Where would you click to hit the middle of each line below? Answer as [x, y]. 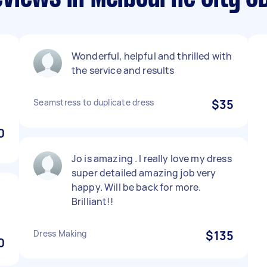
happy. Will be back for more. [136, 187]
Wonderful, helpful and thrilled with [152, 56]
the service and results [123, 70]
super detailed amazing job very [144, 173]
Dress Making [60, 233]
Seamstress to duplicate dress [94, 102]
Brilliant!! [92, 201]
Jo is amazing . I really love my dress [152, 159]
